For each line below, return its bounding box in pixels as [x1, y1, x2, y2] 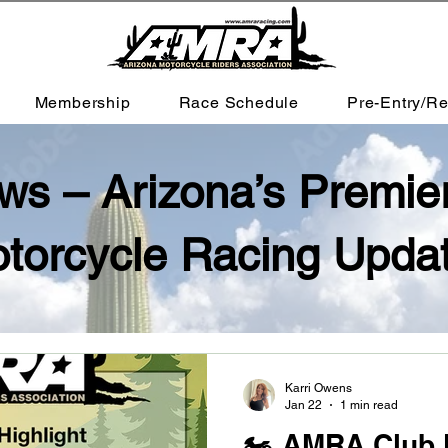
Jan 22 [285, 397, 322, 412]
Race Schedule [178, 93, 299, 112]
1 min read [340, 397, 398, 412]
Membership [34, 93, 131, 112]
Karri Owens [285, 381, 352, 395]
